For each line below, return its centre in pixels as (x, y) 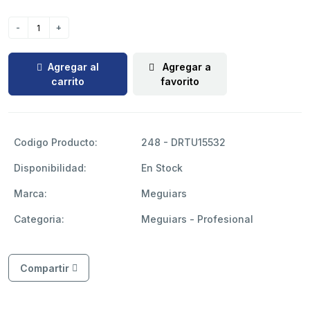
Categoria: (39, 219)
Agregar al (73, 67)
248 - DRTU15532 (183, 142)
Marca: (30, 193)
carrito (68, 82)
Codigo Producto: (56, 142)
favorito (180, 82)
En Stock (162, 167)
